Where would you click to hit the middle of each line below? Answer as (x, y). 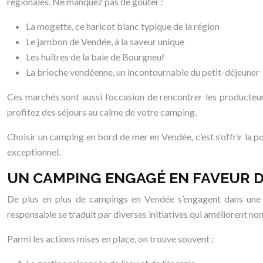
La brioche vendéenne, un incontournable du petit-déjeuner (143, 72)
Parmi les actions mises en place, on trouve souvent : (110, 238)
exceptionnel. (34, 151)
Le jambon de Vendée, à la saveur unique (105, 41)
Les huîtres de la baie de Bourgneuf (95, 56)
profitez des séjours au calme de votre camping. (102, 112)
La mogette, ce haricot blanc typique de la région (123, 26)
